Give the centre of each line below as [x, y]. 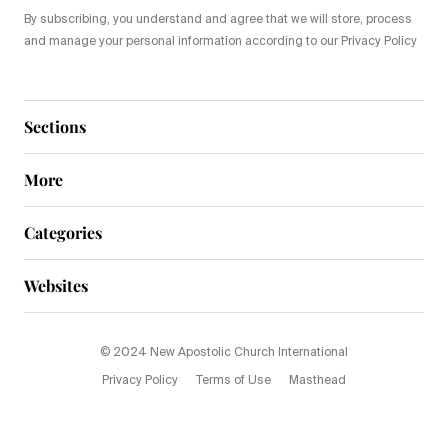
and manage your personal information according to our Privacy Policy [220, 42]
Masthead [317, 381]
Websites [56, 286]
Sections [55, 127]
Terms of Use [233, 381]
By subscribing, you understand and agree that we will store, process [218, 20]
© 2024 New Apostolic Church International [224, 353]
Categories [63, 233]
